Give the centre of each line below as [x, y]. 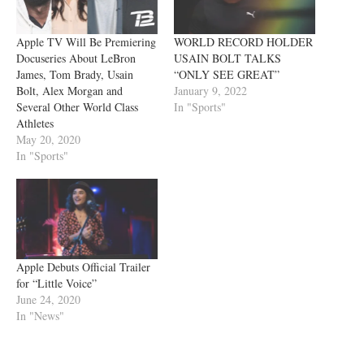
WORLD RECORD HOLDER [243, 41]
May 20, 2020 [48, 139]
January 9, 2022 [210, 90]
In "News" [40, 316]
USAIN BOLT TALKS [227, 58]
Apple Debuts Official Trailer [83, 267]
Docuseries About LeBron [76, 58]
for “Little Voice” [56, 284]
